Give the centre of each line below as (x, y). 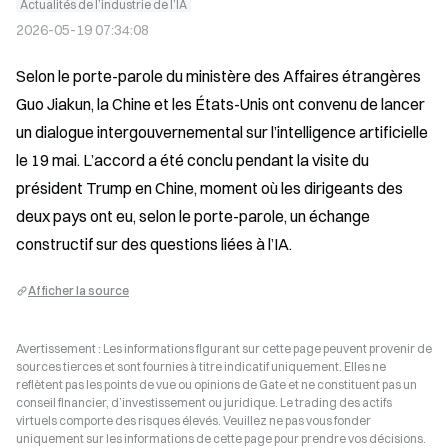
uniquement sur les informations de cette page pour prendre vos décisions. (221, 438)
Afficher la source (78, 290)
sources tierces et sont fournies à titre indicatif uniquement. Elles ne (201, 366)
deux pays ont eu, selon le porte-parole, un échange (193, 216)
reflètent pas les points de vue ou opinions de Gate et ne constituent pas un (216, 384)
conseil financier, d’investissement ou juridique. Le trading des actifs (204, 402)
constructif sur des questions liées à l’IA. (154, 244)
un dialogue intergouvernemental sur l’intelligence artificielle (222, 132)
